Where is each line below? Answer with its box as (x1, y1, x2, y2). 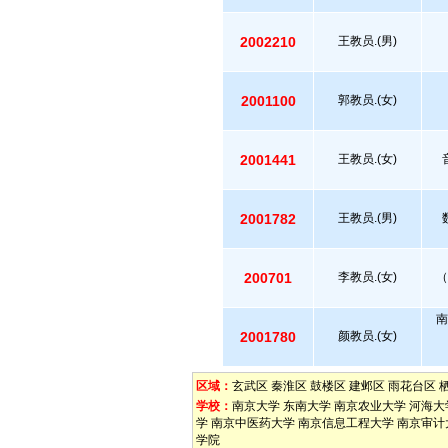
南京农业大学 (334, 399, 406, 413)
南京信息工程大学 (298, 416, 394, 430)
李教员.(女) (338, 270, 397, 284)
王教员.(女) (338, 152, 397, 166)
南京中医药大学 (211, 416, 295, 430)
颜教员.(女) (338, 329, 397, 343)
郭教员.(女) (338, 93, 397, 107)
